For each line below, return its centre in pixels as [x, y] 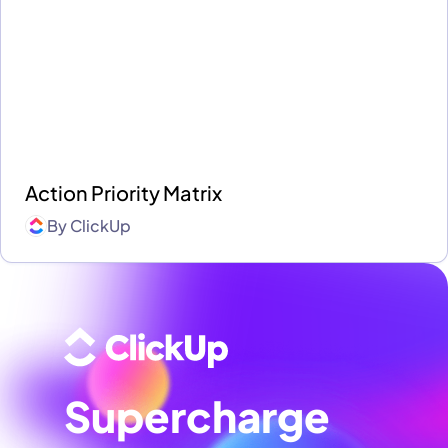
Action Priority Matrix [123, 192]
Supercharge [197, 415]
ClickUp [100, 225]
